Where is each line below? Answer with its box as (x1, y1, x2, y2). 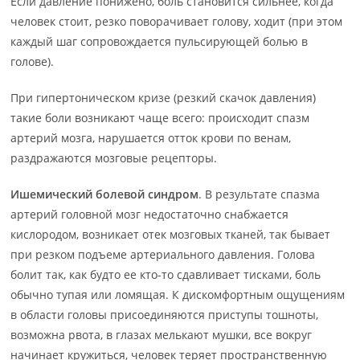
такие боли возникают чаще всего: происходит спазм (10, 110, 310, 125)
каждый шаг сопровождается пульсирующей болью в (10, 34, 309, 49)
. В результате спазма (198, 186, 321, 202)
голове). (10, 54, 55, 69)
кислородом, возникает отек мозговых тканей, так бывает (10, 227, 331, 242)
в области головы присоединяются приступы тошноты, (10, 307, 319, 322)
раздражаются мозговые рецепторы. (10, 150, 218, 166)
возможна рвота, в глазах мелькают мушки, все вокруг (10, 327, 313, 342)
